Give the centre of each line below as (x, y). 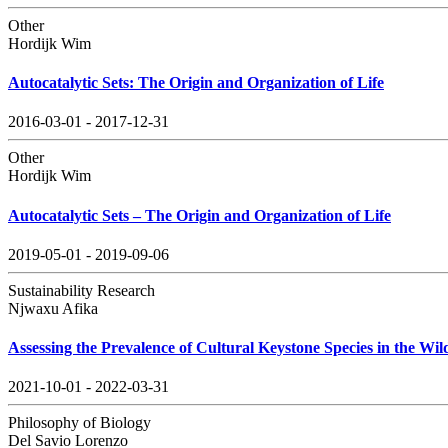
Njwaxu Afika (53, 308)
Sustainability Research (81, 290)
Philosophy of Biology (79, 423)
